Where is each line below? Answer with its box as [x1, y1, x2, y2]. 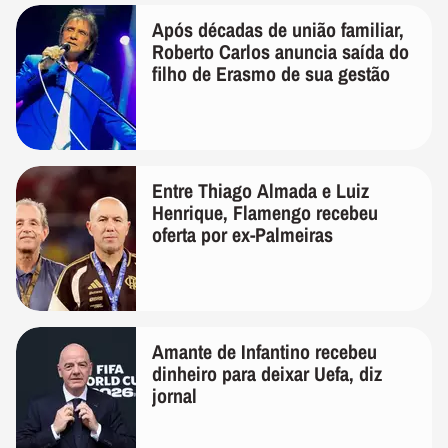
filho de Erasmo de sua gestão [152, 59, 390, 87]
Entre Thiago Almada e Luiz [152, 176, 369, 204]
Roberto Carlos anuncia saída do [152, 37, 409, 65]
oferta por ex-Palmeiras [152, 220, 333, 248]
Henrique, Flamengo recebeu [152, 198, 378, 226]
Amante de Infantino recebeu [152, 337, 377, 365]
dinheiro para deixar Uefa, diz [152, 359, 382, 387]
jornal [152, 381, 197, 409]
